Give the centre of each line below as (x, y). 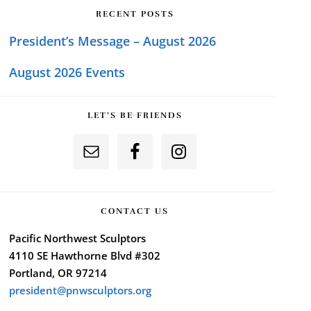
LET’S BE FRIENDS (135, 115)
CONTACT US (135, 211)
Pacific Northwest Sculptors (77, 238)
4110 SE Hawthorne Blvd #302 (84, 256)
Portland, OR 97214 (58, 273)
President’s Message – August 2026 (112, 41)
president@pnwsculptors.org (80, 291)
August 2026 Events (67, 73)
